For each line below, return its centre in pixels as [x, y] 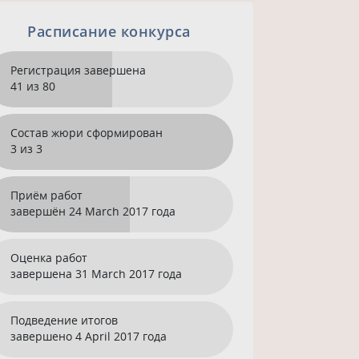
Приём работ [47, 196]
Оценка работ [49, 258]
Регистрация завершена [79, 71]
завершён [38, 212]
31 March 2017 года [129, 274]
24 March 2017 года [123, 212]
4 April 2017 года [121, 337]
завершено [42, 337]
